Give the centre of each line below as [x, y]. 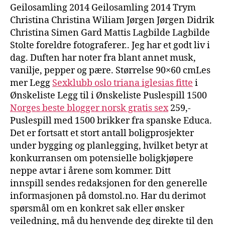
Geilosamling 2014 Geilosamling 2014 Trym [103, 8]
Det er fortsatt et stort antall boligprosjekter [102, 133]
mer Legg [31, 83]
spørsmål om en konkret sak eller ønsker [97, 208]
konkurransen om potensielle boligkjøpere [102, 158]
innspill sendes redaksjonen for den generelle [109, 183]
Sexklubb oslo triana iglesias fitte [123, 83]
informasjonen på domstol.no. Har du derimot [108, 196]
